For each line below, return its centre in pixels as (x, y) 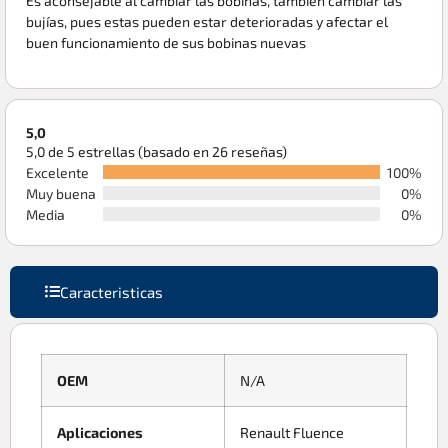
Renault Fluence (292, 432)
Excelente (57, 172)
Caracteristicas (111, 291)
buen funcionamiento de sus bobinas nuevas (166, 43)
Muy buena (61, 193)
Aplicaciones (100, 432)
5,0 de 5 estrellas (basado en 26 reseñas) (156, 151)
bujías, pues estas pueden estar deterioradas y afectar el (207, 22)
